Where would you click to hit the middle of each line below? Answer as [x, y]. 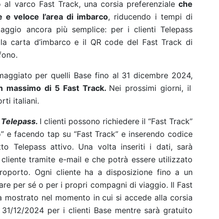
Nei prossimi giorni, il [150, 88]
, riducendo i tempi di [151, 17]
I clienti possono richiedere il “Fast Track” [116, 121]
